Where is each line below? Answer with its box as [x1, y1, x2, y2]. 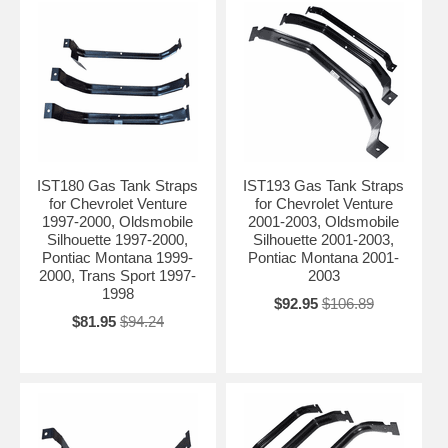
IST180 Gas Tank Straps [37, 177, 199, 195]
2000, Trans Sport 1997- [39, 267, 197, 285]
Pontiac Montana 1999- [42, 249, 194, 267]
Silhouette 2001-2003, [253, 231, 395, 249]
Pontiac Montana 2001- [248, 249, 400, 267]
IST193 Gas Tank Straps [243, 177, 405, 195]
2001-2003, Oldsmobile [248, 213, 400, 231]
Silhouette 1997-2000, [47, 231, 189, 249]
